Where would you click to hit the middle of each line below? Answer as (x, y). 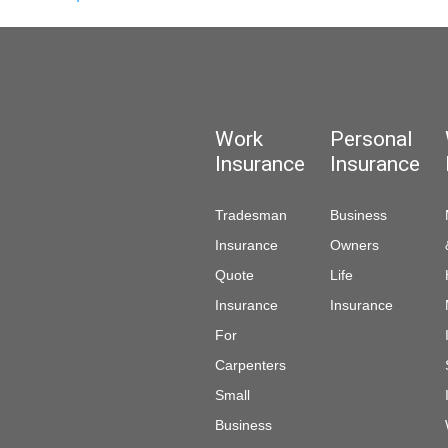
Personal (371, 139)
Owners (354, 244)
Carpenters (250, 364)
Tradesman (251, 214)
